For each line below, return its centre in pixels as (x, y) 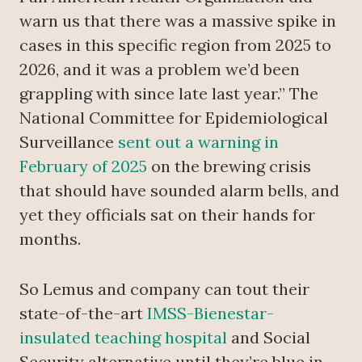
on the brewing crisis (229, 166)
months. (50, 239)
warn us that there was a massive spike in (178, 21)
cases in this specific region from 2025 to (175, 45)
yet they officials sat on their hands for (167, 215)
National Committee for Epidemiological (174, 118)
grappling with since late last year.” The (169, 93)
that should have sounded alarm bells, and (179, 190)
